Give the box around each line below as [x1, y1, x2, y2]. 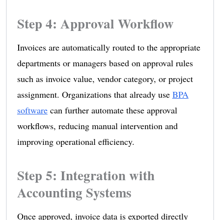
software [17, 104, 48, 116]
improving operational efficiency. [17, 135, 135, 147]
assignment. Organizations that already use [17, 88, 172, 100]
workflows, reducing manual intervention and [17, 119, 178, 132]
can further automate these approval [47, 104, 177, 116]
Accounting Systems [17, 182, 132, 202]
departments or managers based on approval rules [17, 56, 193, 69]
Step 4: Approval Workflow [17, 13, 174, 33]
